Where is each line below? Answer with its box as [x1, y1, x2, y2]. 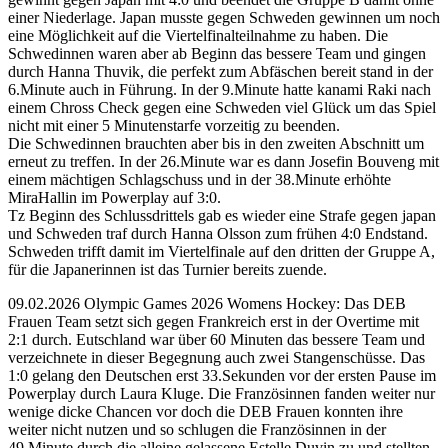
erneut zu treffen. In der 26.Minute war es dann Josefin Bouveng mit [8, 152, 439, 170]
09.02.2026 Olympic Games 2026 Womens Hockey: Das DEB [8, 294, 406, 312]
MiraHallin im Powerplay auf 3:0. [8, 188, 221, 206]
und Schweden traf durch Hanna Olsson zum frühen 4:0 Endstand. [8, 224, 428, 242]
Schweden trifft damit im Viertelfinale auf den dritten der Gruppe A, [8, 242, 435, 260]
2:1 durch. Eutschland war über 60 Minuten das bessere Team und [8, 330, 425, 348]
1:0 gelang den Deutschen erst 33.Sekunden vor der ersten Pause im [8, 366, 436, 384]
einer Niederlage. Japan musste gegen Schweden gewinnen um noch [8, 8, 440, 26]
